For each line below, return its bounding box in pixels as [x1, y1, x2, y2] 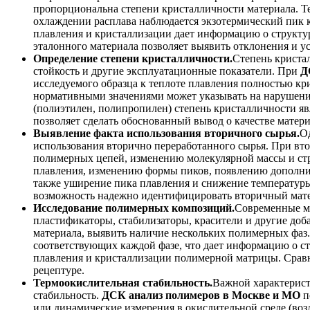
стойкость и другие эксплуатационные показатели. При [33, 65, 300, 77]
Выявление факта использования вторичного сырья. [33, 127, 300, 140]
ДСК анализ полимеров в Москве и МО [102, 289, 300, 302]
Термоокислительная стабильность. [33, 277, 212, 289]
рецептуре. [33, 264, 84, 277]
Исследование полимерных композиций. [33, 202, 235, 215]
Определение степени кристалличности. [33, 53, 232, 65]
